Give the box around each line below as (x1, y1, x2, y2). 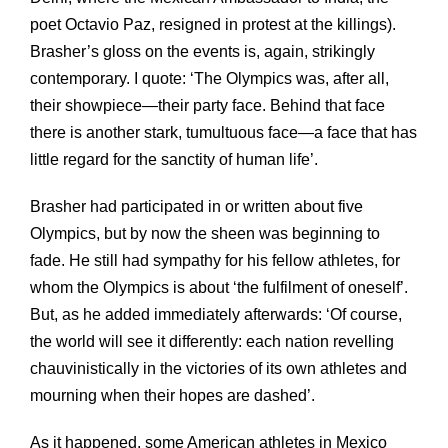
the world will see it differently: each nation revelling (30, 332, 394, 350)
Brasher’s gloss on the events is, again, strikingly (30, 42, 375, 60)
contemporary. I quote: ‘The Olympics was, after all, (30, 69, 389, 87)
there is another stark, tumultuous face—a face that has (30, 123, 417, 141)
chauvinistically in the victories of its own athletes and (30, 359, 407, 377)
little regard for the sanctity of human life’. (30, 150, 318, 168)
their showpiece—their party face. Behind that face (30, 96, 385, 114)
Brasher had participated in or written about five (30, 197, 363, 215)
